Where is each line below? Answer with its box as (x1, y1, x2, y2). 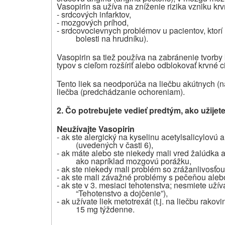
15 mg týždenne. (75, 203, 135, 215)
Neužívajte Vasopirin (57, 123, 135, 135)
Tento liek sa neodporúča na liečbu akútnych (57, 77, 215, 89)
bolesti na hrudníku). (75, 32, 148, 44)
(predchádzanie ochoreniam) (80, 85, 183, 97)
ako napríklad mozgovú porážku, (75, 155, 191, 167)
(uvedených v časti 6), (75, 139, 153, 151)
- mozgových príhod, (57, 16, 129, 28)
